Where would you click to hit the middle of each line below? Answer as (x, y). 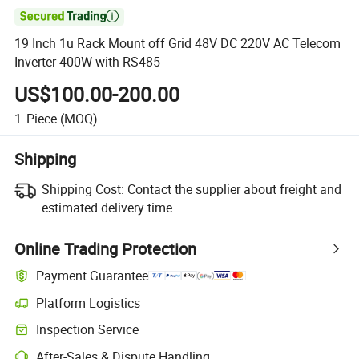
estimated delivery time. (108, 207)
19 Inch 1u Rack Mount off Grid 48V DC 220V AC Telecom (178, 44)
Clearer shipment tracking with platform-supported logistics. (163, 310)
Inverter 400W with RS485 (88, 62)
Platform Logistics (89, 303)
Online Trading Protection (106, 248)
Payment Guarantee (93, 276)
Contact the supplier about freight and (234, 189)
